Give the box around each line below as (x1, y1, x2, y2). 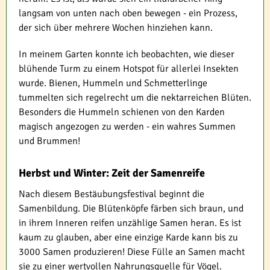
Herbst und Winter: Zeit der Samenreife (19, 166, 205, 180)
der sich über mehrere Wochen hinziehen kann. (19, 21, 213, 34)
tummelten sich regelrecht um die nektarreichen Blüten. (19, 91, 251, 104)
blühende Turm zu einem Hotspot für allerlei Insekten (19, 62, 239, 75)
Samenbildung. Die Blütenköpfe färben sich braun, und (19, 202, 243, 215)
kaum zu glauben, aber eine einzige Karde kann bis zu (19, 231, 238, 243)
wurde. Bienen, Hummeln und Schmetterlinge (19, 77, 207, 89)
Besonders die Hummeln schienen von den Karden (19, 105, 225, 118)
